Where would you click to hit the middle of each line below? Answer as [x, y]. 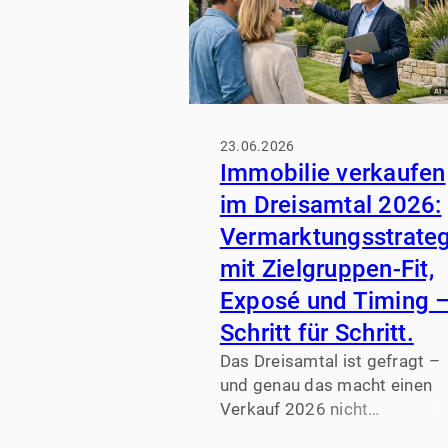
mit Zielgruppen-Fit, [326, 269]
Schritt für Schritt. [316, 333]
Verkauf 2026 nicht [294, 409]
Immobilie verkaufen [332, 173]
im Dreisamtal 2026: [330, 205]
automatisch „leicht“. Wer [318, 433]
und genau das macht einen [326, 385]
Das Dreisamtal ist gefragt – [329, 361]
